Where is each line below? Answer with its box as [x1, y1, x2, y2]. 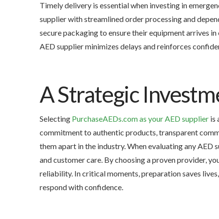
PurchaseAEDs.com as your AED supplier [71, 114, 209, 124]
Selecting [39, 114, 72, 124]
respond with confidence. [39, 182, 123, 192]
